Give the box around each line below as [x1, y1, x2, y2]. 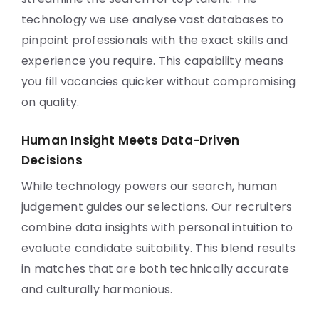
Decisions [21, 152, 83, 169]
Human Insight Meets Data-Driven [21, 132, 240, 149]
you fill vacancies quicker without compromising [21, 73, 296, 90]
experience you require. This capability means [21, 53, 284, 69]
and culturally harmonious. [21, 281, 173, 298]
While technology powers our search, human [21, 178, 278, 194]
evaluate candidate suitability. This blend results [21, 240, 296, 256]
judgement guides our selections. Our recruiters [21, 199, 293, 215]
